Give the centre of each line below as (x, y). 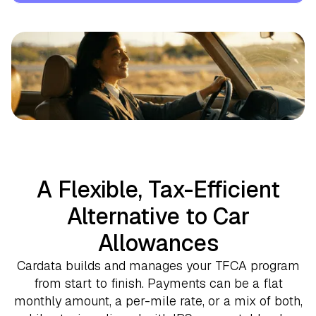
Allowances (158, 243)
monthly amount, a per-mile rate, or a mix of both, (158, 300)
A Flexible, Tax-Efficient (158, 189)
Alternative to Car (158, 216)
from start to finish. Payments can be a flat (158, 283)
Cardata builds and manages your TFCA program (158, 265)
